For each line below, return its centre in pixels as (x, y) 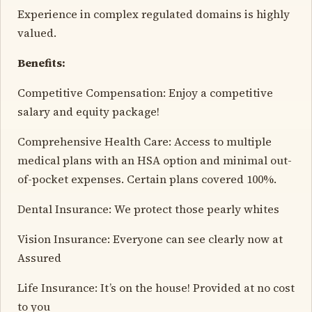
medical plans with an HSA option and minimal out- (155, 160)
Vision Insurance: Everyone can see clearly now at (150, 239)
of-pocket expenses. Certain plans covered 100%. (147, 179)
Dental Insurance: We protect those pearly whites (148, 209)
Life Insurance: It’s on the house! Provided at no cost (156, 287)
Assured (39, 257)
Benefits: (41, 62)
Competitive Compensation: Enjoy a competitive (145, 92)
